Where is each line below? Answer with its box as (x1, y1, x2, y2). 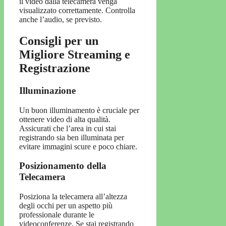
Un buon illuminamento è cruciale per (19, 105, 139, 115)
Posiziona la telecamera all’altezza (19, 192, 127, 201)
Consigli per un (19, 34, 98, 48)
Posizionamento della (19, 160, 106, 172)
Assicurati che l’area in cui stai (19, 124, 116, 133)
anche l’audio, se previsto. (19, 15, 102, 24)
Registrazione (19, 62, 90, 75)
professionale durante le (19, 210, 94, 219)
